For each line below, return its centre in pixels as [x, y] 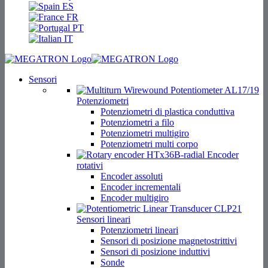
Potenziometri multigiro [145, 133]
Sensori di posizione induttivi [155, 252]
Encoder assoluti [132, 176]
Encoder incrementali [141, 187]
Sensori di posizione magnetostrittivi [169, 241]
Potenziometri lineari [139, 230]
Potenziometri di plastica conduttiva [167, 112]
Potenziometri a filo [137, 122]
